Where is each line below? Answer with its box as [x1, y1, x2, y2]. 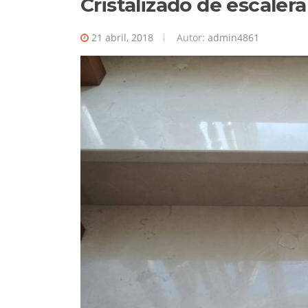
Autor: [174, 31, 208, 45]
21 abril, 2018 [91, 31, 153, 45]
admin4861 [208, 31, 259, 45]
